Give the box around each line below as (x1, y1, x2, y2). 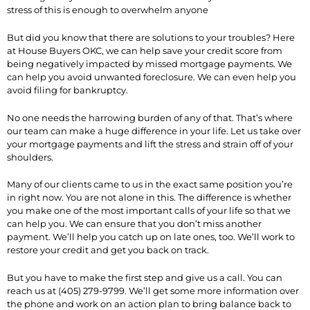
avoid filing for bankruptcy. (7, 84, 128, 95)
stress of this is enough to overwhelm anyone (7, 4, 208, 16)
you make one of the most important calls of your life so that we (7, 205, 291, 217)
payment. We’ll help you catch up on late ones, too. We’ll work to (7, 231, 295, 243)
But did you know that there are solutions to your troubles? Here (7, 31, 295, 43)
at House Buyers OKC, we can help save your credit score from (7, 44, 282, 56)
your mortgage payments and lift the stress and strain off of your (7, 138, 293, 149)
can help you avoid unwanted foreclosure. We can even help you (7, 71, 296, 82)
